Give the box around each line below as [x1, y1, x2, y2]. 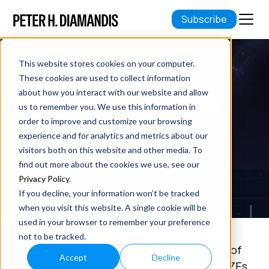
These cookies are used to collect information [18, 72, 190, 83]
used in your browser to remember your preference [18, 216, 210, 227]
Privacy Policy [18, 173, 69, 184]
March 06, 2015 [9, 125, 85, 140]
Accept [59, 252, 88, 262]
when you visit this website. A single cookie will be [18, 202, 207, 213]
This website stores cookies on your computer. [18, 58, 195, 68]
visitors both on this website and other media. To [18, 144, 202, 155]
